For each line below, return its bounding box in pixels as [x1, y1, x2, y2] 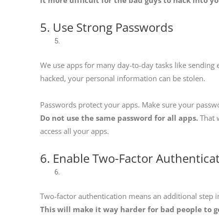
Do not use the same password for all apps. [40, 112, 198, 123]
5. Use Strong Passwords [40, 19, 173, 35]
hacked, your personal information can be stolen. [40, 73, 207, 84]
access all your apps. [40, 126, 109, 136]
